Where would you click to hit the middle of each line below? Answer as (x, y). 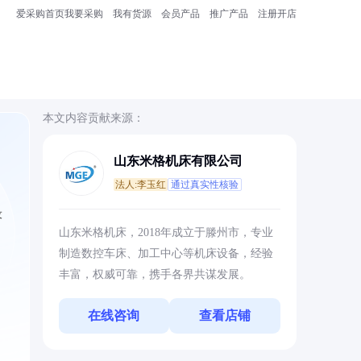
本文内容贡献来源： (93, 118)
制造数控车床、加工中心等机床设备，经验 (166, 253)
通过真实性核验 (204, 185)
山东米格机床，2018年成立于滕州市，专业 (166, 232)
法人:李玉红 (140, 185)
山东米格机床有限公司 (178, 161)
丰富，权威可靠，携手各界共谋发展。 (154, 274)
